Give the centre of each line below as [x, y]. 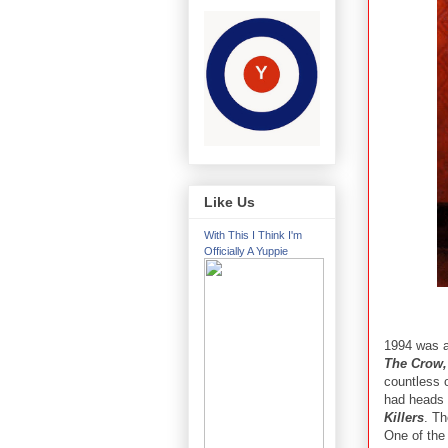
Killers [404, 417]
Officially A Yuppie [246, 251]
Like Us [229, 202]
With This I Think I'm [253, 235]
